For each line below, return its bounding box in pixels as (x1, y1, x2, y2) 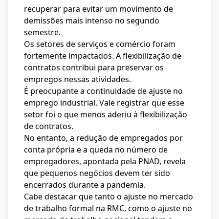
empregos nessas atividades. (24, 74, 131, 85)
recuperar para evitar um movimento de (24, 3, 173, 14)
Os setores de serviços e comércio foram (24, 39, 175, 49)
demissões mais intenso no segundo (24, 15, 159, 26)
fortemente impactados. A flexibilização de (24, 50, 181, 61)
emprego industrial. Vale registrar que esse (24, 97, 184, 108)
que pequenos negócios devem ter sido (24, 168, 170, 178)
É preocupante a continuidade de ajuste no (24, 86, 183, 96)
